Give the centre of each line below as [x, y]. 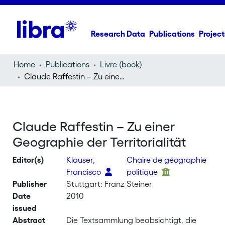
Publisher [30, 184]
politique [143, 172]
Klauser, [81, 160]
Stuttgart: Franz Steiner [109, 184]
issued [25, 208]
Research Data [118, 34]
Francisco [85, 172]
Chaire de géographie [167, 160]
